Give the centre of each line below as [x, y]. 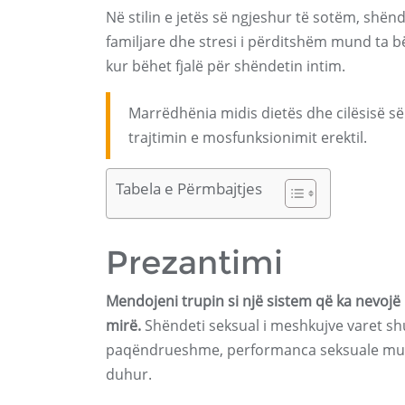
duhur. [129, 374]
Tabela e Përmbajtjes [189, 189]
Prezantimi [194, 262]
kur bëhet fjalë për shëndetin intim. [226, 66]
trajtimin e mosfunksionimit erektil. [248, 137]
